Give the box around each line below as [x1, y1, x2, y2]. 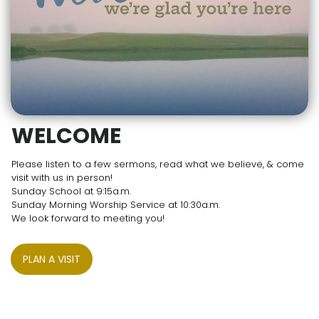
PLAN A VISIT [23, 252, 80, 267]
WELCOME [11, 121, 121, 152]
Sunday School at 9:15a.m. [11, 184, 134, 199]
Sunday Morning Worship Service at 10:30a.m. [11, 198, 220, 212]
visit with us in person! [11, 171, 115, 185]
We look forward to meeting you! [11, 211, 164, 226]
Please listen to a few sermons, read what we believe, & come [11, 157, 304, 172]
